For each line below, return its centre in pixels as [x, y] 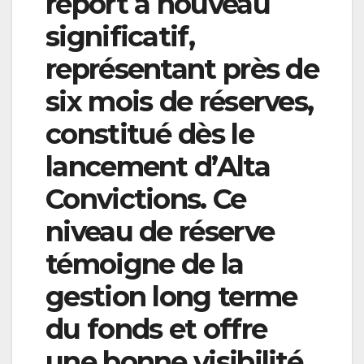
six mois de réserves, [180, 102]
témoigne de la [145, 264]
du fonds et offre [156, 329]
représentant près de [182, 69]
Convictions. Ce [146, 199]
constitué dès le [149, 134]
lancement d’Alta [158, 167]
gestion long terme [171, 297]
